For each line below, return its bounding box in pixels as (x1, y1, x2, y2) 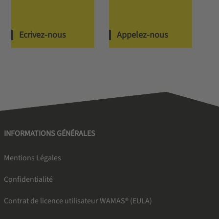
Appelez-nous (116, 28, 168, 41)
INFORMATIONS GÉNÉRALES (3, 128, 95, 139)
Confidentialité (3, 174, 53, 185)
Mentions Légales (3, 152, 61, 163)
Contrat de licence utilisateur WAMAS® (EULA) (3, 195, 152, 206)
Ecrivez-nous (19, 28, 66, 41)
